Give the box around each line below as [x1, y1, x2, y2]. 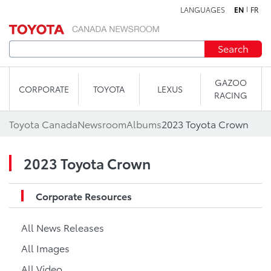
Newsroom [77, 117, 126, 131]
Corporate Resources [36, 189, 132, 203]
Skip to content [101, 8, 170, 22]
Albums [126, 117, 162, 131]
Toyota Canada [9, 117, 77, 131]
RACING [214, 89, 248, 101]
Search [218, 41, 249, 55]
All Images [21, 241, 70, 255]
